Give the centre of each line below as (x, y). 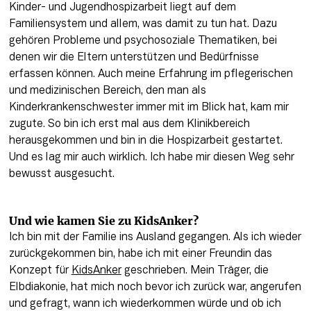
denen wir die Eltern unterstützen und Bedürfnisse (134, 57)
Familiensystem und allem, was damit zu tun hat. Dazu (143, 24)
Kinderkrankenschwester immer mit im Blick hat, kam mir (149, 107)
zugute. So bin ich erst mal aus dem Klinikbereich (129, 124)
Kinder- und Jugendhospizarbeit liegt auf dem (122, 7)
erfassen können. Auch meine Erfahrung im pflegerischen (151, 74)
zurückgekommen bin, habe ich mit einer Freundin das (140, 254)
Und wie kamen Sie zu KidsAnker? (103, 220)
